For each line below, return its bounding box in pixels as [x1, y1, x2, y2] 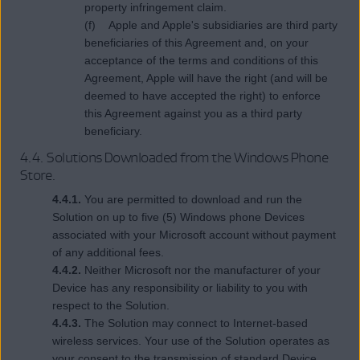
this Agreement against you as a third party [84, 107, 302, 121]
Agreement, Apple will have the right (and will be [84, 72, 328, 85]
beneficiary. [84, 125, 142, 138]
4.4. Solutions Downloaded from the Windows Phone [20, 148, 329, 166]
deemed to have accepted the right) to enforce [84, 89, 321, 103]
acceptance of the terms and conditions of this [84, 54, 318, 67]
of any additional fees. [52, 246, 170, 260]
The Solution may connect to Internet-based [81, 317, 308, 330]
